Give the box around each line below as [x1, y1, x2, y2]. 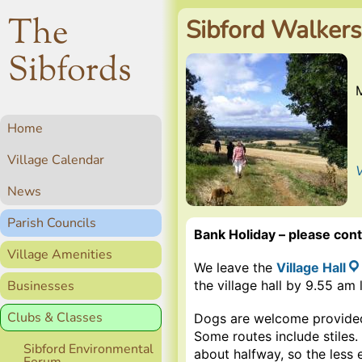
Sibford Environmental [23, 340, 154, 358]
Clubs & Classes [7, 309, 103, 326]
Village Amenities [7, 246, 112, 263]
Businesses [7, 277, 74, 295]
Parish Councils [7, 214, 96, 232]
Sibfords [8, 48, 132, 96]
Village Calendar [7, 151, 104, 169]
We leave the [194, 259, 277, 276]
